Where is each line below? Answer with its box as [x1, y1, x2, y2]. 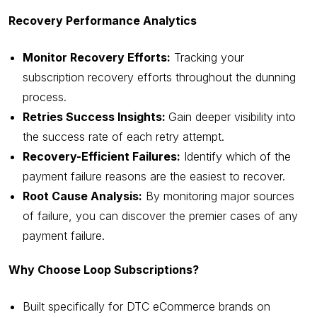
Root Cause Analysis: [23, 189, 142, 204]
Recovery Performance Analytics [8, 13, 197, 28]
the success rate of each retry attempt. [23, 129, 224, 144]
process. [23, 90, 67, 105]
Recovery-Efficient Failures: [23, 149, 180, 164]
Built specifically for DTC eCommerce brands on [23, 299, 270, 314]
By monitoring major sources [142, 189, 294, 204]
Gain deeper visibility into [168, 110, 296, 125]
